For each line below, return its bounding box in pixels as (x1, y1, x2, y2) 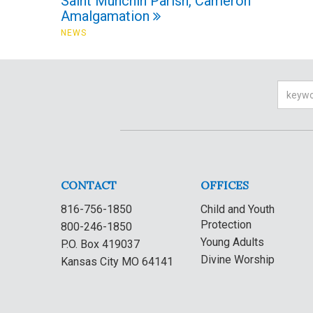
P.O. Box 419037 (61, 238, 140, 251)
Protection (201, 218, 252, 231)
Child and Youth (201, 203, 275, 216)
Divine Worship (201, 253, 275, 266)
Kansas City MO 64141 (61, 255, 173, 268)
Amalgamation (61, 8, 153, 24)
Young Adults (201, 235, 264, 249)
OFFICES (201, 178, 249, 192)
